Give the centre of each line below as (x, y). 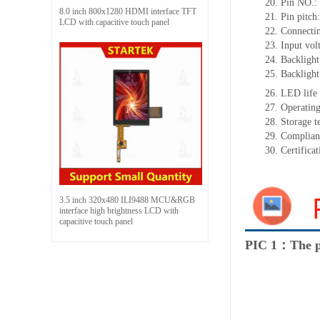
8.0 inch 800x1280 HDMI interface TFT (128, 11)
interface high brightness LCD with (119, 210)
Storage (297, 121)
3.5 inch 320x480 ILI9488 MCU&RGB (127, 200)
